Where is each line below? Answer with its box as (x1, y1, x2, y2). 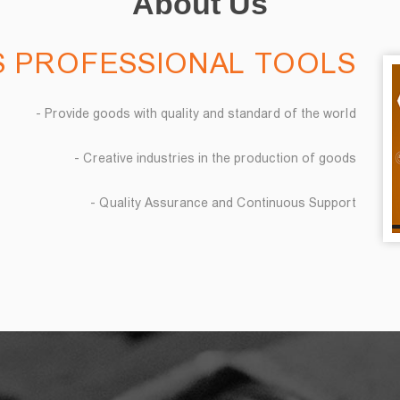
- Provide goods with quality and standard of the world (36, 103, 356, 127)
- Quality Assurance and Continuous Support (90, 192, 356, 216)
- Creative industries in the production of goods (74, 147, 356, 171)
